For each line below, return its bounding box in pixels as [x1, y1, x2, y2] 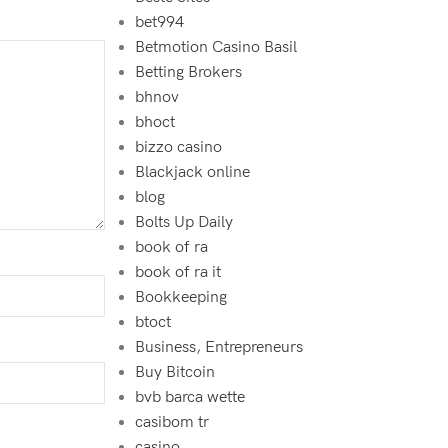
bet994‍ [134, 13, 184, 32]
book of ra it [134, 263, 221, 282]
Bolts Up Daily [134, 213, 233, 232]
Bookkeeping [134, 288, 227, 307]
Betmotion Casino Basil [134, 38, 297, 57]
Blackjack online [134, 163, 250, 182]
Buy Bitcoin [134, 363, 215, 382]
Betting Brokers [134, 63, 242, 82]
